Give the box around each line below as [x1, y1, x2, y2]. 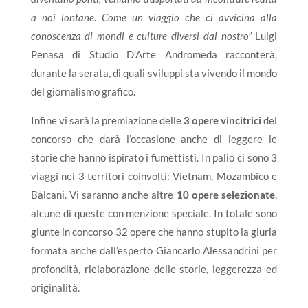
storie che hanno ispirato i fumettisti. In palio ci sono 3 [30, 151, 278, 164]
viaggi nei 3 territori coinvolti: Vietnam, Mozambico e [30, 169, 278, 182]
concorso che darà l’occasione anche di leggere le [30, 132, 278, 145]
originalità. [30, 280, 80, 294]
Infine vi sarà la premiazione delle [30, 113, 182, 126]
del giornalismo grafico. [30, 85, 135, 98]
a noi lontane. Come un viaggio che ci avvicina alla [30, 10, 278, 23]
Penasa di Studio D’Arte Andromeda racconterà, [30, 47, 278, 60]
